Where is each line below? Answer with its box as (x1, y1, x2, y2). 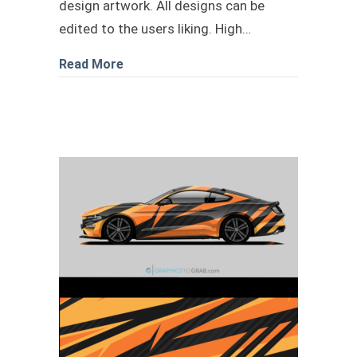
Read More (59, 57, 124, 72)
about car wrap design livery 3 (123, 56, 302, 71)
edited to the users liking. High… (59, 21, 251, 37)
